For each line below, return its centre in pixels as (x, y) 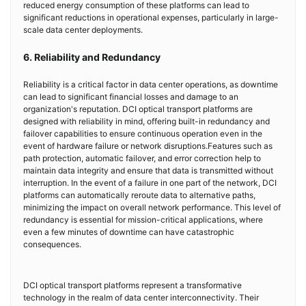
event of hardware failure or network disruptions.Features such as (148, 145)
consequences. (52, 244)
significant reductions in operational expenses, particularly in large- (151, 17)
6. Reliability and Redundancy (92, 57)
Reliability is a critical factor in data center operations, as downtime (151, 84)
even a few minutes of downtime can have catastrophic (129, 232)
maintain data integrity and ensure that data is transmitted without (148, 170)
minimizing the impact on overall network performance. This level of (152, 207)
